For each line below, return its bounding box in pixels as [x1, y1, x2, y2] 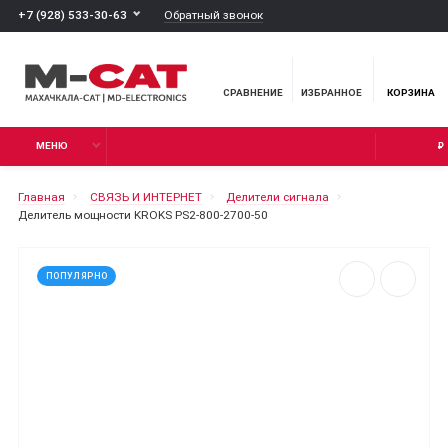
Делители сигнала [226, 190, 330, 205]
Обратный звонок [163, 7, 263, 22]
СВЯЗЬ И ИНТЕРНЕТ [89, 190, 202, 205]
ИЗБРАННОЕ [301, 87, 362, 99]
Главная [18, 190, 65, 205]
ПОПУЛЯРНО [46, 270, 108, 281]
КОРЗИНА [386, 87, 435, 99]
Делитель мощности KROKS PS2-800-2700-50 [18, 208, 268, 223]
